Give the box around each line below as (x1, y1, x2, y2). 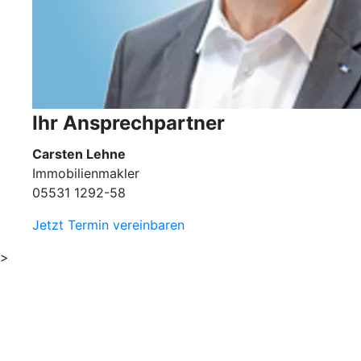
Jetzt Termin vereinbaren (32, 216, 185, 233)
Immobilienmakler (32, 164, 139, 181)
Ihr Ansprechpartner (32, 110, 225, 135)
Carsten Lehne (32, 145, 126, 162)
